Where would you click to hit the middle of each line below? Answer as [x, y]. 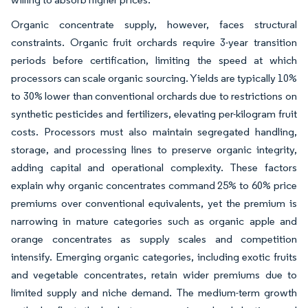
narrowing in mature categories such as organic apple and [154, 221]
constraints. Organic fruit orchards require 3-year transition [154, 42]
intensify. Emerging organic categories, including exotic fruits [154, 256]
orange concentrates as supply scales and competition [154, 239]
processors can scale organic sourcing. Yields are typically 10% [154, 78]
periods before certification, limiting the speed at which [154, 60]
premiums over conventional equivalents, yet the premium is [154, 203]
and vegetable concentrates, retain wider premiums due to [154, 274]
